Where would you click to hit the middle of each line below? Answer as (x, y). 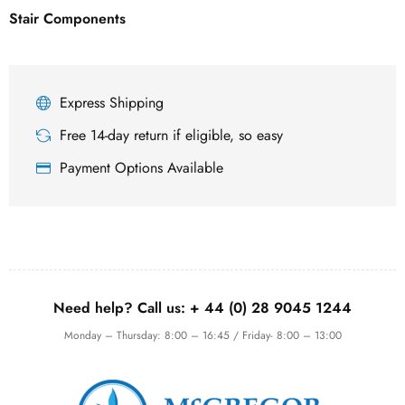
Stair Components (67, 18)
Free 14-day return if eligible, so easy (171, 135)
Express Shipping (112, 102)
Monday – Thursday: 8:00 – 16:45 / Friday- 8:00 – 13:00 (202, 335)
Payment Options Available (141, 167)
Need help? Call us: (122, 307)
